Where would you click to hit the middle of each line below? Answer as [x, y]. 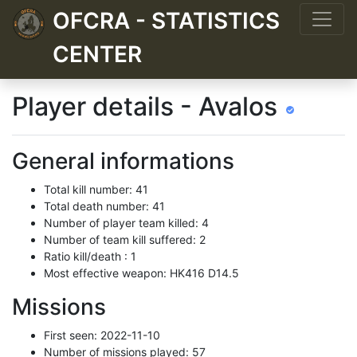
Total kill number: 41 [96, 189]
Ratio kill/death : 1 [90, 256]
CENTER [97, 54]
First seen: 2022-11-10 [102, 335]
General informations [123, 161]
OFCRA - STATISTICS [166, 21]
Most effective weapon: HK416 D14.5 [141, 273]
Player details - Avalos [148, 106]
